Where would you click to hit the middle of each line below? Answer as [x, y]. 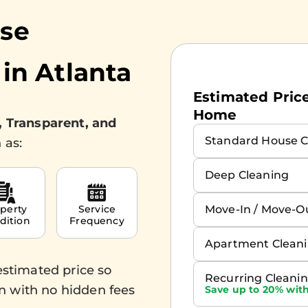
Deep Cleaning [247, 175]
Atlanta [84, 72]
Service [97, 209]
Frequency [97, 221]
